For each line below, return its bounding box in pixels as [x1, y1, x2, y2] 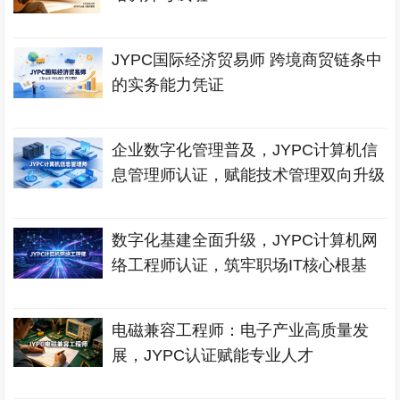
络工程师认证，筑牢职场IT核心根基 [112, 256, 368, 274]
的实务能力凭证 [112, 76, 225, 94]
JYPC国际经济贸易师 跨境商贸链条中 [112, 51, 383, 69]
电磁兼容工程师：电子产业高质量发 [112, 321, 370, 339]
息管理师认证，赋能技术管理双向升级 [112, 166, 386, 184]
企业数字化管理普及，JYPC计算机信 [112, 141, 379, 159]
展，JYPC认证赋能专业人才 [112, 346, 314, 364]
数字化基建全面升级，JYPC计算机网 [112, 231, 379, 249]
